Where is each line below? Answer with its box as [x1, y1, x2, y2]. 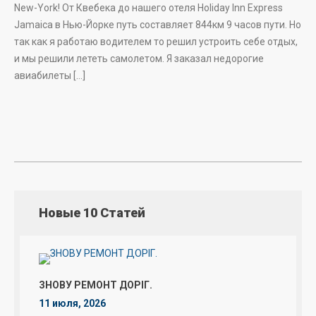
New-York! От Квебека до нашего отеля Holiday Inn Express [14, 2, 283, 13]
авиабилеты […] [14, 70, 85, 81]
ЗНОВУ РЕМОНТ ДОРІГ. [39, 279, 152, 291]
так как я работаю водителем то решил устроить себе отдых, [14, 36, 298, 47]
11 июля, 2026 [39, 298, 106, 309]
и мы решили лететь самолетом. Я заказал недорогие [14, 53, 264, 64]
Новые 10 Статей [39, 205, 145, 220]
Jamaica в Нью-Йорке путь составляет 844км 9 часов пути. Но [14, 19, 301, 30]
